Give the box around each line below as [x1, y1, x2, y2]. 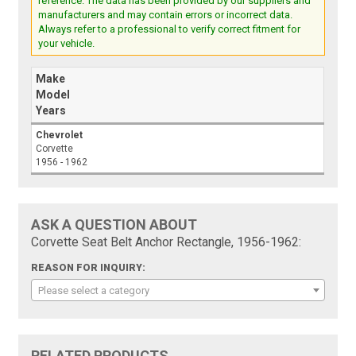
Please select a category [38, 284, 150, 297]
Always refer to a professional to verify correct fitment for [38, 23, 301, 36]
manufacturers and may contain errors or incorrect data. [38, 9, 293, 21]
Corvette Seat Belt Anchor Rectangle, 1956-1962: [31, 235, 302, 250]
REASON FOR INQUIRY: [31, 262, 146, 274]
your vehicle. [38, 37, 95, 50]
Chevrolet [36, 130, 83, 141]
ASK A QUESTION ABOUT [31, 216, 198, 234]
